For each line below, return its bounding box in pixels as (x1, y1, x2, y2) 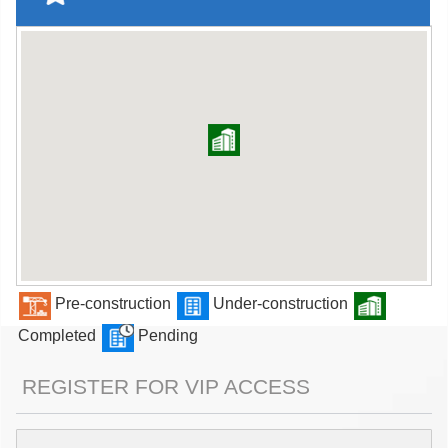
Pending (134, 326, 198, 344)
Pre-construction (51, 294, 175, 312)
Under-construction (209, 294, 352, 312)
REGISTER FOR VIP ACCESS (16, 375, 310, 399)
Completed (18, 326, 100, 344)
